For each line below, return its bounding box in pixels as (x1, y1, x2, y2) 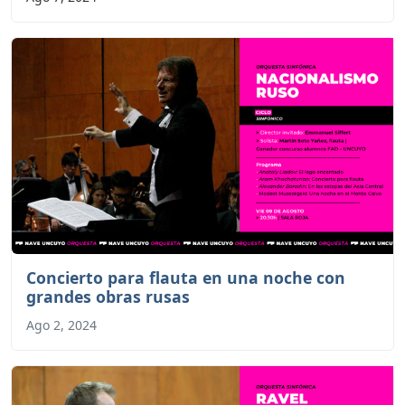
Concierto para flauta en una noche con (26, 266, 345, 288)
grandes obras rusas (26, 285, 190, 307)
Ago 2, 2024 (26, 316, 97, 334)
